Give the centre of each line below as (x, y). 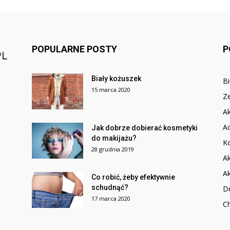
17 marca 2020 (111, 198)
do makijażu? (114, 138)
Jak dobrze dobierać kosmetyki (145, 128)
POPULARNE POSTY (74, 49)
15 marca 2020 (111, 90)
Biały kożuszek (116, 79)
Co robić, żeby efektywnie (133, 177)
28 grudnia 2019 (113, 149)
